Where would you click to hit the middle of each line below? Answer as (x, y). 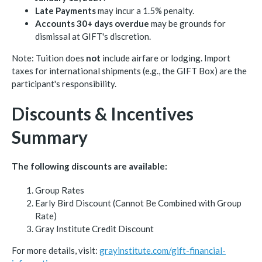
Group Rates (60, 190)
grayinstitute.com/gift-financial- (163, 250)
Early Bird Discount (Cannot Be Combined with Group (138, 203)
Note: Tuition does (49, 58)
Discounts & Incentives (103, 114)
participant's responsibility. (64, 84)
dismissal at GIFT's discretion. (93, 37)
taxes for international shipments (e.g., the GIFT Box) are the (129, 71)
